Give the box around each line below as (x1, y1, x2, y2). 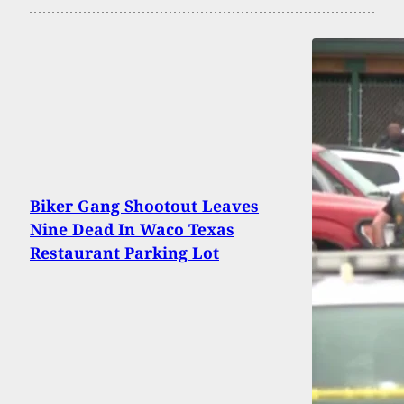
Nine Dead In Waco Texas (30, 217, 234, 240)
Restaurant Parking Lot (30, 241, 219, 263)
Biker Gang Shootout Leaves (30, 194, 259, 216)
